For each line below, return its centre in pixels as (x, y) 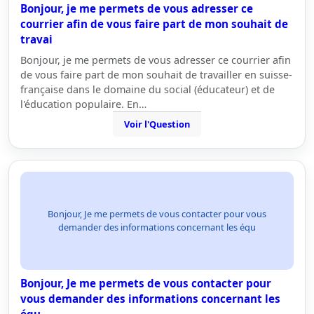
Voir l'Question (157, 124)
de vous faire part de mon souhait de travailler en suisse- (156, 75)
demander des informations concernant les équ (157, 227)
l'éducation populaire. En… (83, 104)
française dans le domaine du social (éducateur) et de (148, 89)
